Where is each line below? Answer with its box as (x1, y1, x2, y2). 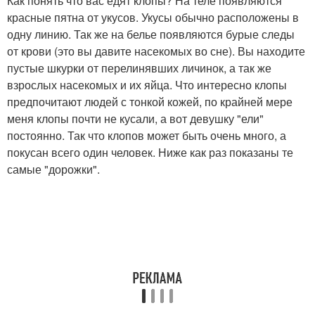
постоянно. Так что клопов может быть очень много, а (7, 127, 286, 143)
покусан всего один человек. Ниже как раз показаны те (7, 143, 293, 160)
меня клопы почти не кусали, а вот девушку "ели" (7, 110, 264, 127)
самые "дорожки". (7, 160, 100, 177)
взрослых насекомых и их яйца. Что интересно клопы (7, 76, 287, 93)
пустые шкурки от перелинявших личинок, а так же (7, 59, 271, 76)
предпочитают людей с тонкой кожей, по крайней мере (7, 93, 292, 110)
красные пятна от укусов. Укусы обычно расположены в (7, 8, 299, 25)
